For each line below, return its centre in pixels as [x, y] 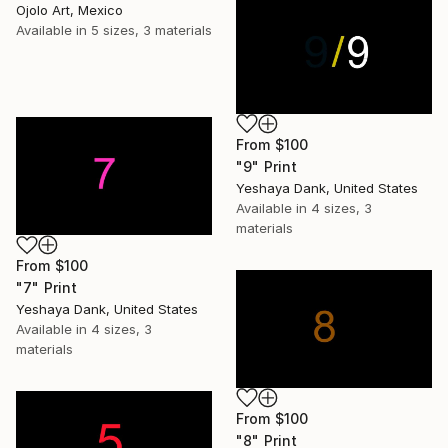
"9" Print [267, 166]
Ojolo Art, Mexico [69, 10]
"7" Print [47, 288]
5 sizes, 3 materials [151, 30]
